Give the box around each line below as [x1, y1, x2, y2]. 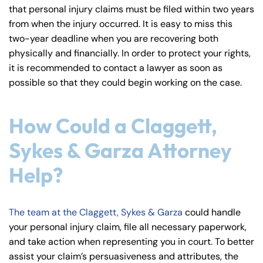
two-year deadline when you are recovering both [9, 32, 218, 45]
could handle [183, 205, 241, 218]
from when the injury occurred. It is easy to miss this [9, 17, 232, 30]
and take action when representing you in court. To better [9, 235, 254, 248]
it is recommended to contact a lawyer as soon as [9, 61, 222, 74]
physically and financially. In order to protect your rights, [9, 46, 251, 59]
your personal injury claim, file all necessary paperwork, [9, 220, 247, 233]
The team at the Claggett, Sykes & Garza [9, 205, 183, 218]
